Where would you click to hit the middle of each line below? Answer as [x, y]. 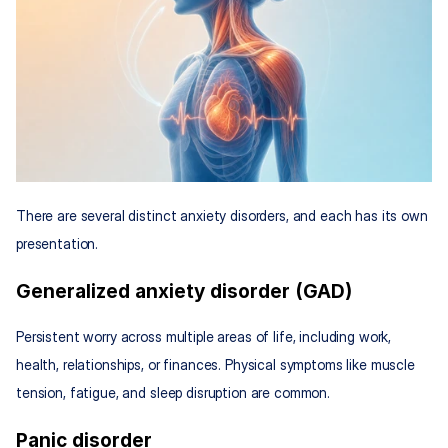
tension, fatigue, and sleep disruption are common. [173, 393]
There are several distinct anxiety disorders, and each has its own [222, 216]
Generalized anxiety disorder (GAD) [184, 292]
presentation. [57, 244]
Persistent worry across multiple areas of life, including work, [204, 337]
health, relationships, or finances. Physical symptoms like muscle [215, 365]
